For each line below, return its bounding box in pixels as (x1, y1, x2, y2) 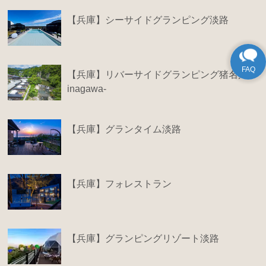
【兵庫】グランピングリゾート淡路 (67, 233, 220, 243)
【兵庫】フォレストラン (67, 178, 172, 189)
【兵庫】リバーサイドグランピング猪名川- (67, 69, 251, 80)
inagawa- (67, 83, 107, 94)
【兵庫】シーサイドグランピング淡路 (67, 14, 229, 25)
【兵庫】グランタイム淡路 (67, 123, 182, 134)
